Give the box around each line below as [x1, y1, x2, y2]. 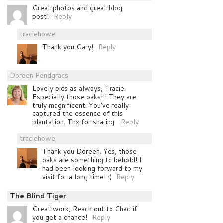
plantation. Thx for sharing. [32, 116, 116, 127]
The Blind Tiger [10, 190, 66, 201]
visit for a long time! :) [42, 171, 111, 182]
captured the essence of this [32, 108, 123, 118]
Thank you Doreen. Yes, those [42, 146, 137, 156]
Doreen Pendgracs [10, 70, 68, 80]
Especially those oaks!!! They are [32, 91, 136, 102]
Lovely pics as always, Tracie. [32, 83, 126, 93]
